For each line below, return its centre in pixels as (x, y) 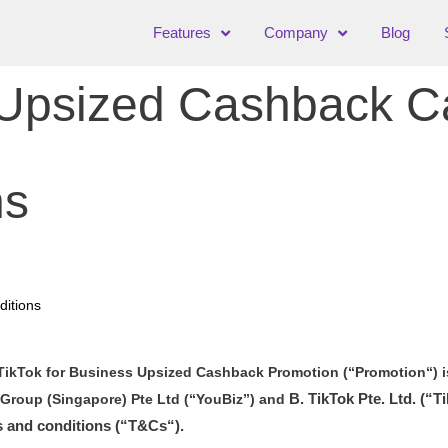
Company (295, 32)
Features (181, 32)
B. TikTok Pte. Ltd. (355, 398)
